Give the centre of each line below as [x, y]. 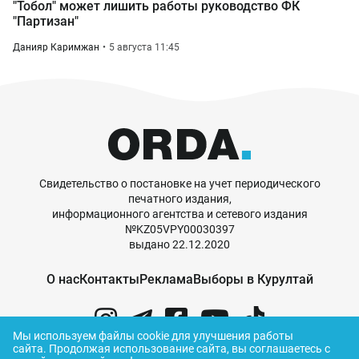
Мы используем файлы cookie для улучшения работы [153, 336]
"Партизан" [46, 21]
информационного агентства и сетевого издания [179, 214]
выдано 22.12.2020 [179, 244]
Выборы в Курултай [253, 279]
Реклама [166, 279]
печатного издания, [179, 199]
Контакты [109, 279]
